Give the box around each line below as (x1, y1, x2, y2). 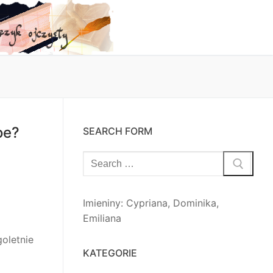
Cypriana (126, 197, 168, 210)
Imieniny (83, 197, 121, 210)
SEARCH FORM (83, 124, 152, 137)
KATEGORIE (83, 247, 137, 260)
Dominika (173, 197, 216, 210)
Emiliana (83, 212, 121, 225)
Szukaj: (82, 151, 115, 164)
